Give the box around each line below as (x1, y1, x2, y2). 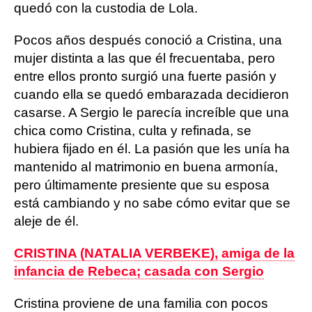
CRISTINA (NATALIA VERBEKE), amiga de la (14, 246, 295, 260)
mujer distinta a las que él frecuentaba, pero (14, 51, 275, 65)
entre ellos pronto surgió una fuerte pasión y (14, 69, 276, 84)
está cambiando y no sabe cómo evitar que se (14, 196, 290, 210)
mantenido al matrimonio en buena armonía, (14, 159, 278, 174)
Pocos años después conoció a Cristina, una (14, 33, 282, 47)
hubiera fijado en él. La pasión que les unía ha (14, 141, 290, 156)
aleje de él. (14, 214, 79, 228)
